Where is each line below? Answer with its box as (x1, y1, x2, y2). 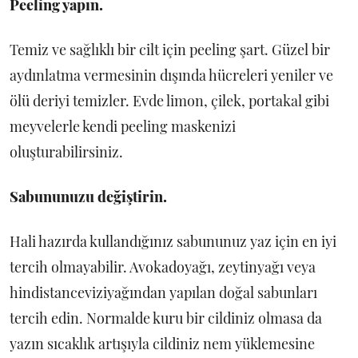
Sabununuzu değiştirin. (10, 187, 167, 207)
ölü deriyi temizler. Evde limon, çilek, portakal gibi (10, 91, 329, 111)
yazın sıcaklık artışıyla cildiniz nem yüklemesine (10, 334, 315, 354)
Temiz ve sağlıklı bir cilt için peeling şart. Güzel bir (10, 40, 330, 60)
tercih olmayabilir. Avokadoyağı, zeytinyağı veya (10, 257, 316, 277)
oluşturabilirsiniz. (10, 142, 123, 162)
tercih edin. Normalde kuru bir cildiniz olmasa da (10, 308, 322, 328)
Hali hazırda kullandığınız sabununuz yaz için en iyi (10, 232, 336, 252)
